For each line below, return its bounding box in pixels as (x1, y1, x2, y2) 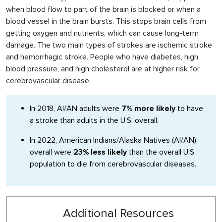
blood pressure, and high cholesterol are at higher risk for (6, 64, 200, 74)
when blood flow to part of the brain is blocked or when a (6, 4, 201, 14)
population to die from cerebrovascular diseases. (30, 159, 196, 169)
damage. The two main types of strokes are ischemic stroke (6, 40, 212, 50)
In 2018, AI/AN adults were (30, 104, 121, 113)
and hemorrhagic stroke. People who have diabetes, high (6, 52, 198, 62)
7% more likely (121, 104, 175, 113)
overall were (30, 147, 73, 157)
